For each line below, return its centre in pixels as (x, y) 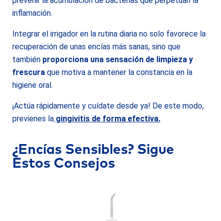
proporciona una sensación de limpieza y (118, 59)
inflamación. (32, 13)
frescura (29, 72)
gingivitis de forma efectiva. (107, 119)
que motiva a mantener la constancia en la (119, 72)
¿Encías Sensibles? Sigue (93, 150)
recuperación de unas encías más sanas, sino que (96, 47)
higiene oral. (33, 85)
